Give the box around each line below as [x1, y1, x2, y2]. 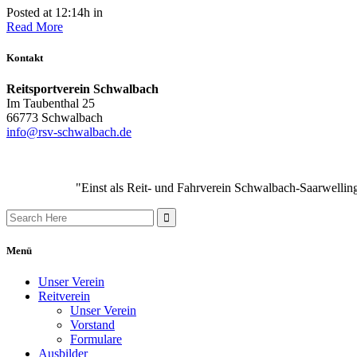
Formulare [70, 332, 122, 347]
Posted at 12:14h [6, 5, 90, 19]
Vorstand [70, 318, 115, 332]
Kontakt [6, 51, 43, 64]
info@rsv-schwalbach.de [6, 124, 131, 139]
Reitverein [38, 289, 90, 304]
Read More [6, 19, 63, 33]
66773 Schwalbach [6, 110, 103, 124]
